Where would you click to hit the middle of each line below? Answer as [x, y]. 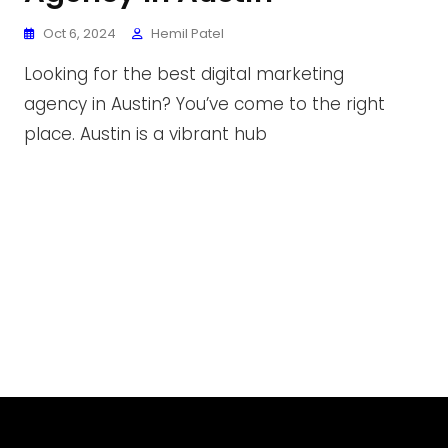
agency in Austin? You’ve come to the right [204, 104]
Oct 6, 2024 [79, 33]
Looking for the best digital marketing [184, 74]
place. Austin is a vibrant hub [145, 134]
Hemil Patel [187, 33]
